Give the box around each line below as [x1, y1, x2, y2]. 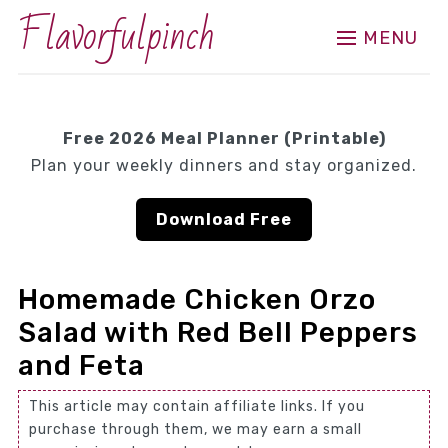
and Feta [17, 349, 145, 382]
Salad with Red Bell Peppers [17, 316, 418, 349]
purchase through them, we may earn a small [28, 421, 362, 438]
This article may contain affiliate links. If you [28, 398, 365, 415]
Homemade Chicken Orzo [17, 283, 376, 316]
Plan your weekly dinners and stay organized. [31, 156, 417, 175]
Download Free [156, 210, 292, 229]
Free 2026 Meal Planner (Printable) [62, 129, 386, 148]
